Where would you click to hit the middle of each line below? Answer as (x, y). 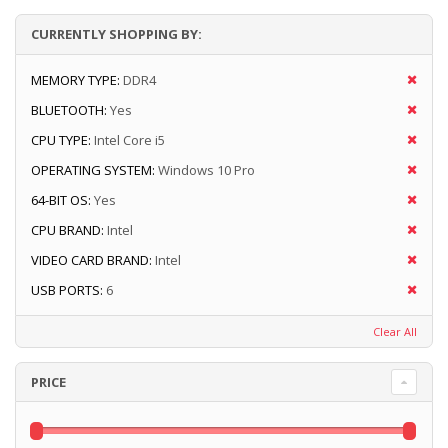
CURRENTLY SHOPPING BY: (116, 34)
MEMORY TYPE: (75, 80)
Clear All (395, 332)
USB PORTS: (67, 290)
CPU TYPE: (61, 140)
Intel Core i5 (129, 140)
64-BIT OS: (61, 200)
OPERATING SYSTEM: (93, 170)
